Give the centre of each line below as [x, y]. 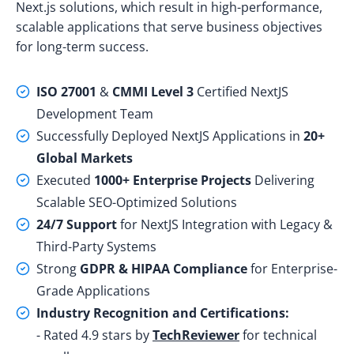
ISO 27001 [66, 92]
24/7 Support [77, 225]
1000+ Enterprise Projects [173, 181]
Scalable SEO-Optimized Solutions [137, 203]
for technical [278, 335]
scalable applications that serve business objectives [169, 27]
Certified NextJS [241, 92]
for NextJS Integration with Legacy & [225, 225]
